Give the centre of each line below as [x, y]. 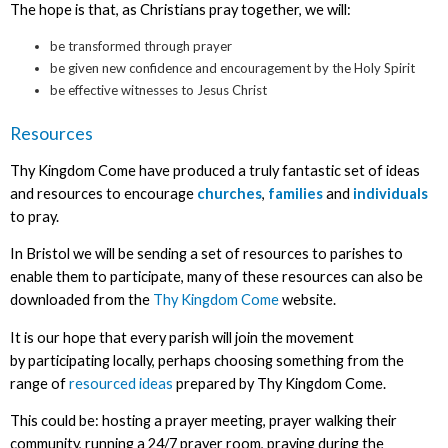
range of [39, 383]
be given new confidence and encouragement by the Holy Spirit [232, 68]
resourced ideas [120, 383]
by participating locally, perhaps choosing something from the [206, 360]
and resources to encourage [103, 193]
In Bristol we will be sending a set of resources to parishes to [206, 254]
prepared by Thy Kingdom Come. [279, 383]
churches [229, 193]
